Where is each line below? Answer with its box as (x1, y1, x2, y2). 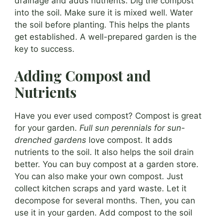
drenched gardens (15, 135, 86, 145)
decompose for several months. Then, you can (15, 196, 195, 206)
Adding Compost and (15, 66, 151, 85)
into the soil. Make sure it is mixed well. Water (15, 7, 193, 17)
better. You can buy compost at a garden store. (15, 159, 199, 170)
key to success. (15, 44, 75, 54)
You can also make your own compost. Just (15, 171, 183, 182)
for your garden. (15, 123, 79, 133)
